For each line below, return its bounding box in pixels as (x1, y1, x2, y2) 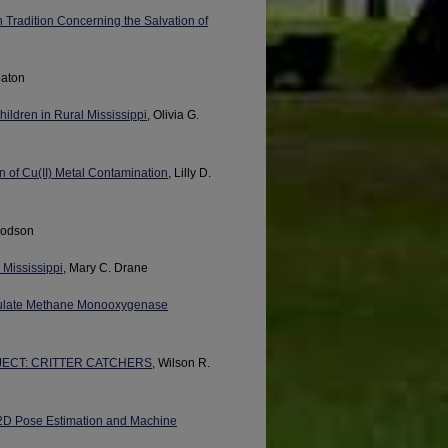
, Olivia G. (147, 108, 199, 123)
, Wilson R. (152, 356, 210, 371)
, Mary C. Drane (63, 261, 148, 276)
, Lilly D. (168, 166, 211, 181)
